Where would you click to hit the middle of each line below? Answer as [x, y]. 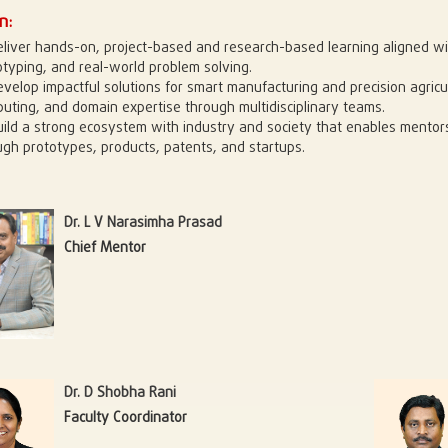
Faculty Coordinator [125, 418]
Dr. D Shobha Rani [120, 393]
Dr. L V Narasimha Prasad [143, 223]
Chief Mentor [105, 248]
